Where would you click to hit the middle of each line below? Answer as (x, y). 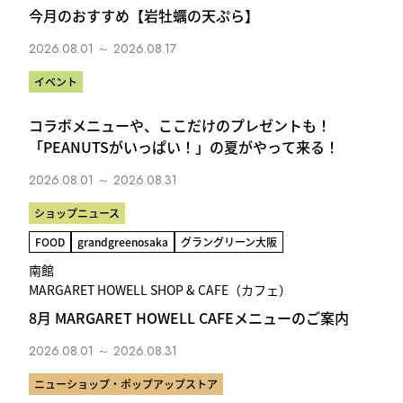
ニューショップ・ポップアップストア (126, 384)
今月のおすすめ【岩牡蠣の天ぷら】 (144, 16)
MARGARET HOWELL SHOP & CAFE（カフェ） (160, 290)
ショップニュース (77, 213)
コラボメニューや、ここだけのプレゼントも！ (180, 125)
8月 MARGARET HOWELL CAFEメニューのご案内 (189, 318)
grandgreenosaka (123, 242)
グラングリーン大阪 (229, 242)
